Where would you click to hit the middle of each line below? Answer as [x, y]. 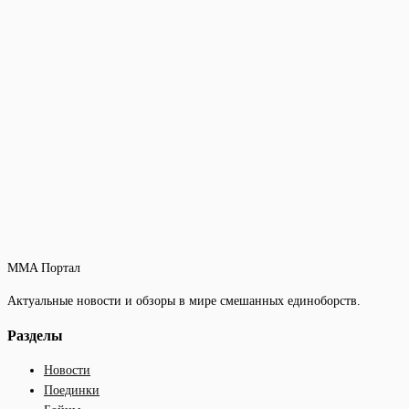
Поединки [72, 391]
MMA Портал [44, 267]
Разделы [35, 335]
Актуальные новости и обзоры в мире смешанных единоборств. [184, 300]
